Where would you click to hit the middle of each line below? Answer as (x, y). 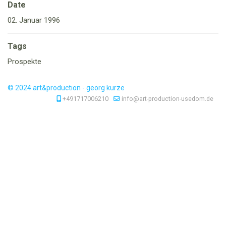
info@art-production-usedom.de (167, 98)
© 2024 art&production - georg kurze (66, 88)
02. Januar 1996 (34, 20)
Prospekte (24, 61)
